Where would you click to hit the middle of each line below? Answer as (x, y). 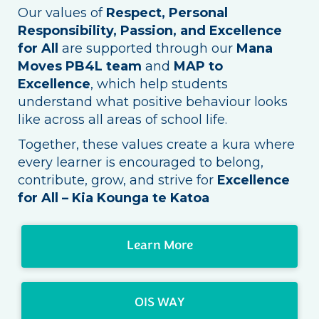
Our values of (62, 12)
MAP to (198, 66)
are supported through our (147, 48)
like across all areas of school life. (122, 119)
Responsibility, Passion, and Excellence (150, 30)
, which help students (159, 84)
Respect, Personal (167, 12)
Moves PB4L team (80, 66)
